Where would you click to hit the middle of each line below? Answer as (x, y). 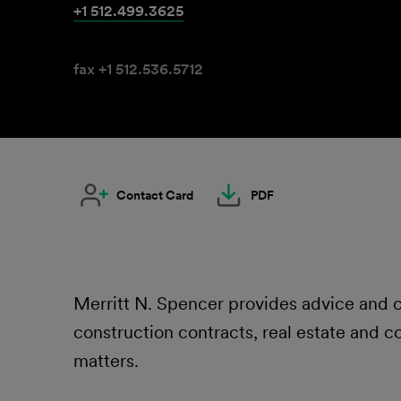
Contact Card (155, 195)
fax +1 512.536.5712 (138, 69)
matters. (106, 361)
